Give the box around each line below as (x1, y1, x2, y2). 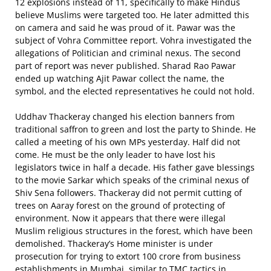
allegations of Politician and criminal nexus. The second (15, 47, 241, 59)
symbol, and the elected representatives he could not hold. (15, 85, 255, 97)
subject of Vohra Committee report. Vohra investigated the (15, 34, 252, 46)
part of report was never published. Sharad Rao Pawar (15, 60, 236, 71)
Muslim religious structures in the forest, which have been (15, 225, 253, 237)
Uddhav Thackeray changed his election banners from (15, 111, 235, 122)
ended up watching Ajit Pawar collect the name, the (15, 73, 224, 84)
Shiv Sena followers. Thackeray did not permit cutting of (15, 187, 242, 198)
